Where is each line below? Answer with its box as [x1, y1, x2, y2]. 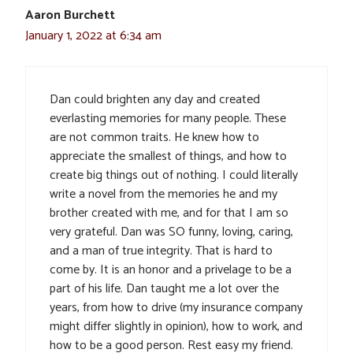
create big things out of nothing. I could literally [50, 164, 298, 186]
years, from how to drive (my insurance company [50, 296, 303, 318]
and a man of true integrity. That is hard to [50, 240, 273, 262]
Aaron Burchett [25, 4, 115, 26]
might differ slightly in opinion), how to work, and [50, 315, 303, 337]
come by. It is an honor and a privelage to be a [50, 258, 292, 281]
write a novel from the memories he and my [50, 183, 277, 205]
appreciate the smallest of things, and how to [50, 145, 287, 167]
